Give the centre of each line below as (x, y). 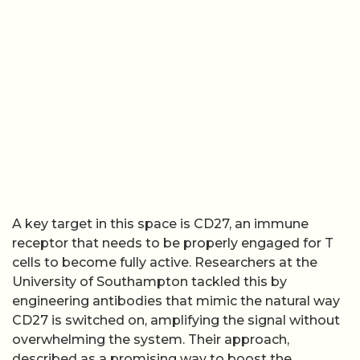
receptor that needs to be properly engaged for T (173, 243)
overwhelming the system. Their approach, (151, 339)
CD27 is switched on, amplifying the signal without (176, 320)
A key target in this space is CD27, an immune (160, 223)
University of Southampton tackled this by (149, 281)
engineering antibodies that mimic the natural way (176, 301)
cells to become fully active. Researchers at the (165, 262)
